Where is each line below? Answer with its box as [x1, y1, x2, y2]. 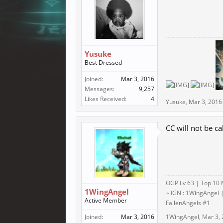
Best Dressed [85, 58, 122, 67]
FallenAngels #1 [166, 199, 210, 207]
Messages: [85, 85, 114, 93]
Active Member [85, 196, 127, 205]
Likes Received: [85, 95, 126, 103]
